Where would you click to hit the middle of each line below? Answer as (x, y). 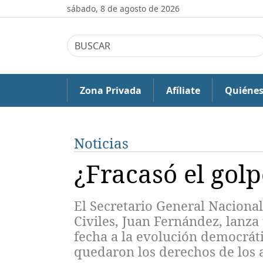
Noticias (101, 143)
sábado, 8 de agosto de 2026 (123, 9)
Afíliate (183, 90)
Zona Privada (110, 90)
